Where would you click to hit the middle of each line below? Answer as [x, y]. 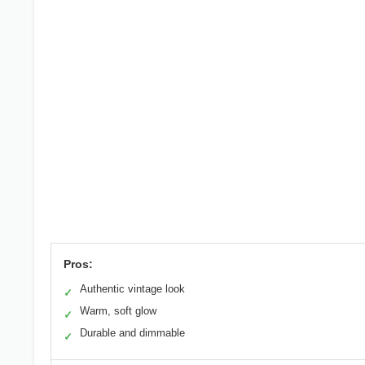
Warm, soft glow [118, 311]
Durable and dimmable [132, 333]
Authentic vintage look [132, 289]
